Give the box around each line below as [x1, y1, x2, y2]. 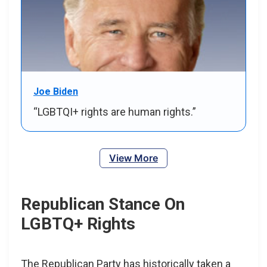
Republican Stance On [21, 194, 185, 214]
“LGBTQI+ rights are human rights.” [33, 105, 196, 118]
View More [109, 151, 158, 164]
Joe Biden [33, 85, 78, 97]
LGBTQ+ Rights [21, 213, 135, 234]
